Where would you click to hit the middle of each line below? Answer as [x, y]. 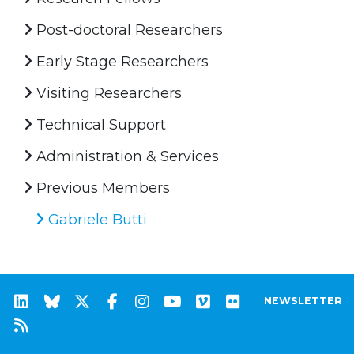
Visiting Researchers [107, 93]
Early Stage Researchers [121, 61]
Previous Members [101, 188]
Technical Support [99, 124]
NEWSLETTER [303, 300]
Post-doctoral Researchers [128, 30]
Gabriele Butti [96, 219]
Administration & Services [126, 156]
